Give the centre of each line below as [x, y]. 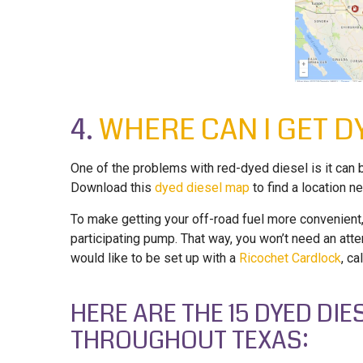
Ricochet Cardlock [290, 258]
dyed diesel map [202, 188]
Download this [113, 188]
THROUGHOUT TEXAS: [190, 341]
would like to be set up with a [155, 258]
